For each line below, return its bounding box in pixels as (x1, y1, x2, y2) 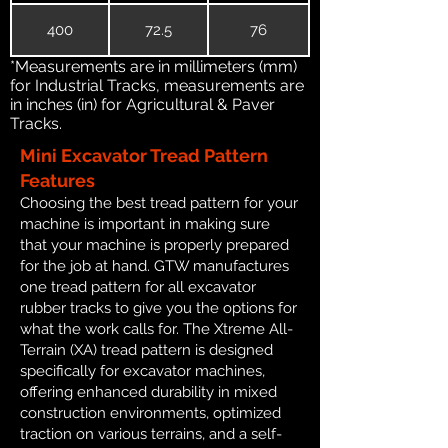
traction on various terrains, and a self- (20, 425, 282, 444)
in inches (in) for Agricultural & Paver (10, 95, 275, 115)
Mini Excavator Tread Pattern (20, 145, 268, 167)
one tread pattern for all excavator (20, 278, 256, 297)
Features (20, 170, 95, 192)
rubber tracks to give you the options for (20, 299, 297, 318)
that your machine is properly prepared (20, 236, 289, 255)
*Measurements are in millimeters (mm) (10, 57, 297, 77)
